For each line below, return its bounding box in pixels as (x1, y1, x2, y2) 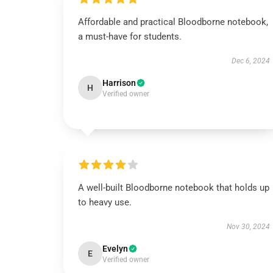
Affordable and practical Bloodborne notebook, (78, 16, 268, 27)
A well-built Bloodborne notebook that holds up (78, 182, 269, 193)
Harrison (102, 78, 136, 88)
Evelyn (102, 244, 128, 253)
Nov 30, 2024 (226, 222, 270, 231)
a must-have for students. (78, 31, 182, 42)
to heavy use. (78, 197, 132, 208)
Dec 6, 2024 (231, 57, 270, 65)
